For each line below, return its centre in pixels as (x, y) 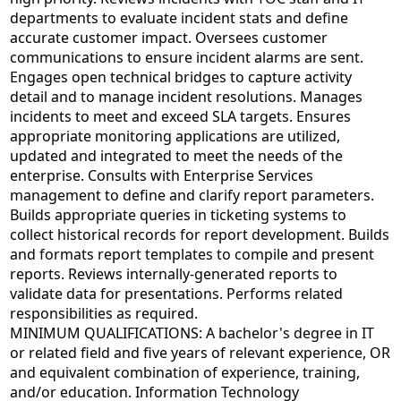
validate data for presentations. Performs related (176, 294)
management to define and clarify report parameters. (192, 196)
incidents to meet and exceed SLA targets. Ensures (180, 117)
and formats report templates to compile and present (192, 255)
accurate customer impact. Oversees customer (169, 38)
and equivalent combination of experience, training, (185, 373)
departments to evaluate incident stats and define (179, 18)
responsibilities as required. (104, 314)
